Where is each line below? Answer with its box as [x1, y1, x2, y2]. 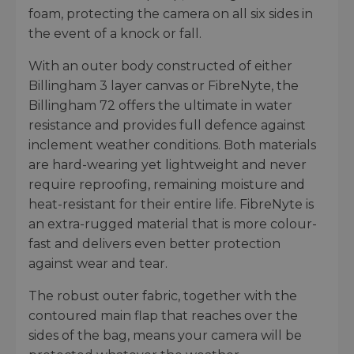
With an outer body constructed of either [28, 58, 292, 74]
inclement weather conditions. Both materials [28, 137, 316, 153]
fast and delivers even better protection [28, 236, 281, 252]
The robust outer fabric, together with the [28, 288, 297, 304]
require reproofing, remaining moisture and [28, 177, 305, 193]
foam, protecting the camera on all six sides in [28, 6, 313, 22]
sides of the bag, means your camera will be [28, 328, 302, 344]
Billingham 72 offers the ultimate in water [28, 98, 292, 114]
